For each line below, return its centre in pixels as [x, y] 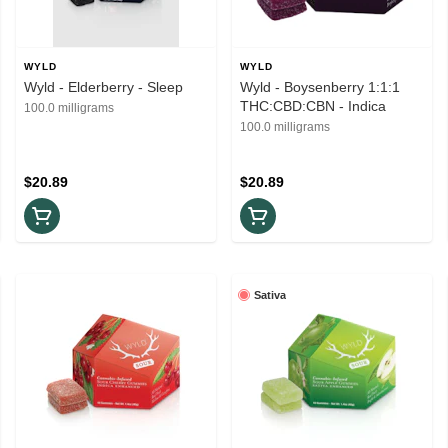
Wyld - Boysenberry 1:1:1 [320, 86]
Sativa [270, 294]
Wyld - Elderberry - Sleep [103, 86]
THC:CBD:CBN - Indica [313, 105]
